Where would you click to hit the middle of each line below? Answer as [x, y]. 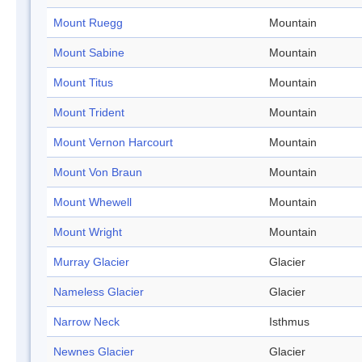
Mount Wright [88, 232]
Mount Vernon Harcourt [113, 143]
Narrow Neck [86, 322]
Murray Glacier [91, 262]
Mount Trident [89, 113]
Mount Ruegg [88, 23]
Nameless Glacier [99, 292]
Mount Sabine [89, 53]
